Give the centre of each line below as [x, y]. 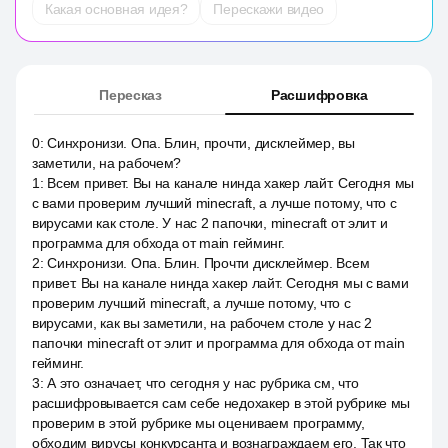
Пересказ [130, 95]
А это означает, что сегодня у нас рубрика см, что [203, 383]
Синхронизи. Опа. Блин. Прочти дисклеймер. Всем [208, 263]
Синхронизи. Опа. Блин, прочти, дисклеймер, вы [201, 143]
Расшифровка [319, 95]
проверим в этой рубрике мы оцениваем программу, [198, 423]
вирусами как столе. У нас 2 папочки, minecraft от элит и [210, 223]
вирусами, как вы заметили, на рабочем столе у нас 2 [202, 323]
